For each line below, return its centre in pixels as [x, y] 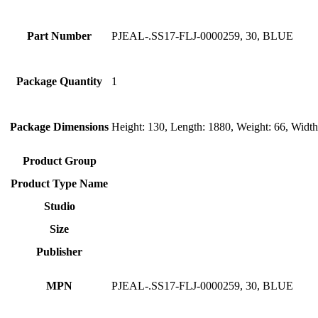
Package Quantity [59, 81]
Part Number [59, 36]
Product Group [59, 161]
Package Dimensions [59, 127]
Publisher [59, 252]
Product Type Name [59, 183]
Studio [59, 206]
